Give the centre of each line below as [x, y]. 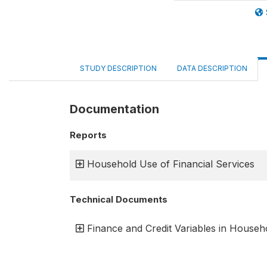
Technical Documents [119, 199]
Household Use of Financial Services [171, 164]
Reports [88, 135]
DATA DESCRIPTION [212, 68]
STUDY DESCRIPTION [118, 68]
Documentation [114, 109]
